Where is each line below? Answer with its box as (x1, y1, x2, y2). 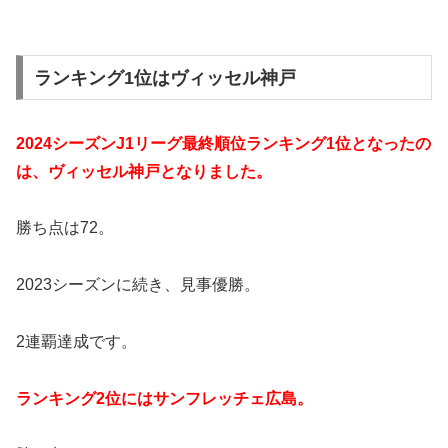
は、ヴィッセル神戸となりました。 (16, 162, 272, 180)
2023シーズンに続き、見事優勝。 (16, 276, 260, 294)
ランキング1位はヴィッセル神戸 (33, 67, 296, 88)
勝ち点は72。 (16, 219, 114, 237)
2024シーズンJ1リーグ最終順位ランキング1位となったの (16, 134, 431, 152)
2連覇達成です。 (16, 332, 137, 350)
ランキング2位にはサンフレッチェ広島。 (16, 389, 313, 407)
